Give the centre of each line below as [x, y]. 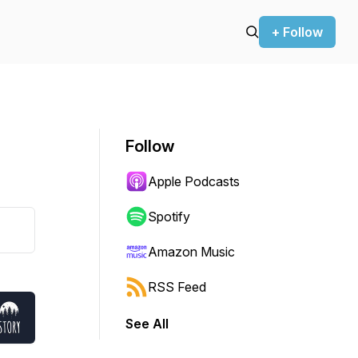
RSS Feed [177, 287]
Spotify [169, 217]
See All [147, 324]
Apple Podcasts [194, 181]
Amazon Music [191, 252]
